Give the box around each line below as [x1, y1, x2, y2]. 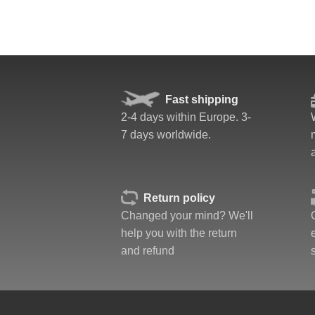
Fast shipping [165, 94, 238, 105]
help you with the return [121, 227, 237, 239]
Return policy [143, 192, 215, 204]
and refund [121, 245, 174, 257]
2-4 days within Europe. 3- [121, 111, 251, 123]
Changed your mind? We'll [121, 210, 253, 221]
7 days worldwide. [121, 129, 211, 141]
